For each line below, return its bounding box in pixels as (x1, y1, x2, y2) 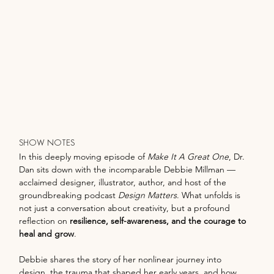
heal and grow (19, 228, 75, 240)
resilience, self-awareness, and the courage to (70, 215, 249, 227)
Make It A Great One (147, 151, 229, 163)
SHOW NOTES (18, 138, 75, 147)
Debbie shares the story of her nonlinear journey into (19, 254, 224, 265)
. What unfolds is (177, 190, 243, 201)
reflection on (19, 215, 70, 227)
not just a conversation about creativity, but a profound (19, 202, 233, 214)
